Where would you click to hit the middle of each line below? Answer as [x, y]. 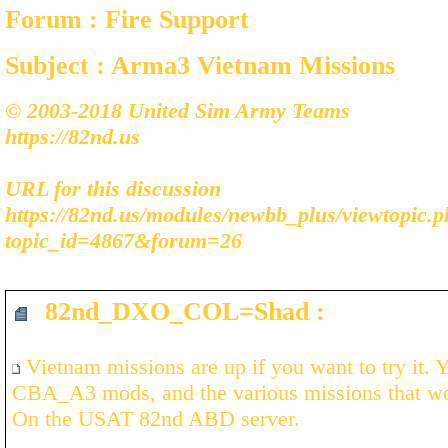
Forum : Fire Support [127, 19]
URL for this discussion [113, 188]
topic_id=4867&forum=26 [123, 240]
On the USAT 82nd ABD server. [156, 418]
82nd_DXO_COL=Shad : [178, 311]
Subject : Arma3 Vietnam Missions [200, 66]
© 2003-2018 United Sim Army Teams [177, 110]
